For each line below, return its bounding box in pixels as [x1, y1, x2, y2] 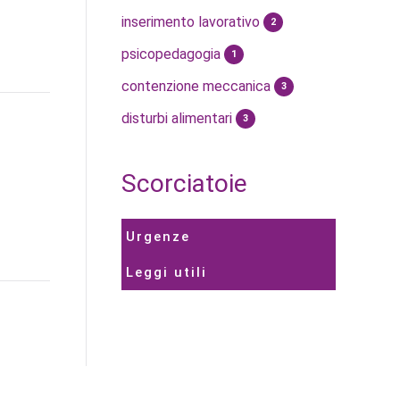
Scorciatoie [121, 168, 247, 198]
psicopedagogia [121, 45, 224, 62]
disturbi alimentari [121, 109, 236, 127]
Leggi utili [126, 263, 207, 280]
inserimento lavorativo [121, 12, 263, 30]
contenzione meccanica [121, 77, 274, 95]
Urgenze [126, 228, 190, 245]
